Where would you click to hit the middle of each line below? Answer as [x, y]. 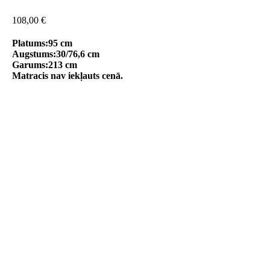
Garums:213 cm [45, 64]
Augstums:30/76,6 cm [56, 54]
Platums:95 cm [42, 43]
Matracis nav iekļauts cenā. [67, 75]
